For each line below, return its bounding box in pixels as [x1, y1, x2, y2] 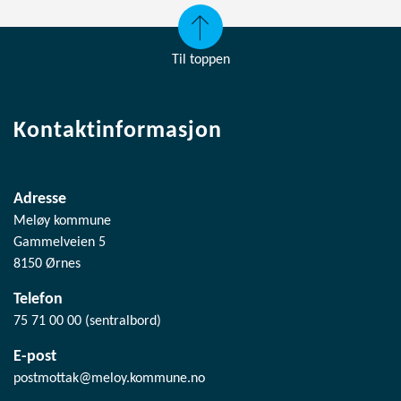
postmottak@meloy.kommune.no [13, 371, 205, 386]
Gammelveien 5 [13, 235, 106, 250]
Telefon [13, 290, 63, 308]
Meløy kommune [13, 213, 111, 228]
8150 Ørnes [13, 256, 81, 271]
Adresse [13, 190, 66, 208]
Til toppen [171, 52, 230, 67]
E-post [13, 347, 56, 365]
